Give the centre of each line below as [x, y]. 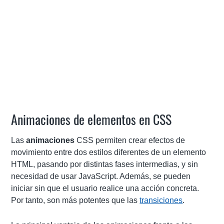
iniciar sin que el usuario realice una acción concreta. [105, 188]
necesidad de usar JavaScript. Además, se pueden [101, 176]
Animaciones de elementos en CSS [91, 119]
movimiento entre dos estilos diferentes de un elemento [109, 152]
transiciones [161, 200]
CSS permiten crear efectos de [130, 140]
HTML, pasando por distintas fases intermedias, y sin [105, 164]
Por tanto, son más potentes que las [75, 200]
